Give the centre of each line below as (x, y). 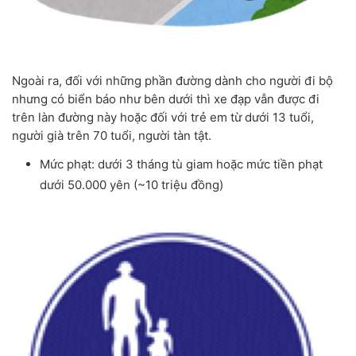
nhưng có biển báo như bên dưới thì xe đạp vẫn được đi (166, 99)
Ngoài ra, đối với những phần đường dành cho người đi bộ (172, 81)
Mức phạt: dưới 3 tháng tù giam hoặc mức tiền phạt (181, 164)
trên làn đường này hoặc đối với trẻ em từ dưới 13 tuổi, (163, 118)
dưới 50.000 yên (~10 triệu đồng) (132, 185)
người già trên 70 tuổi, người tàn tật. (112, 136)
